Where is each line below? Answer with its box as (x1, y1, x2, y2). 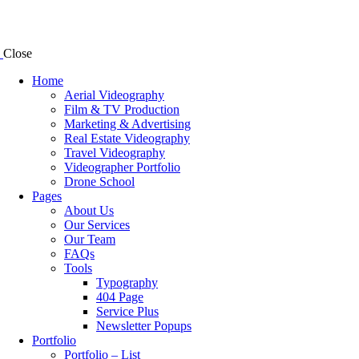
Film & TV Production (64, 103, 179, 117)
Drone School (64, 175, 135, 189)
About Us (64, 204, 114, 218)
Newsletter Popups (96, 319, 192, 333)
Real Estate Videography (64, 131, 190, 146)
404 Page (96, 290, 143, 305)
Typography (96, 276, 158, 290)
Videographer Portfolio (64, 160, 180, 175)
